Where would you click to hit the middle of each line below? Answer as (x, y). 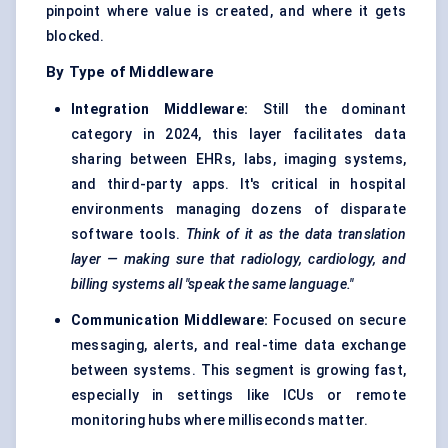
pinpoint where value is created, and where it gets (226, 11)
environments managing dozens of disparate (238, 209)
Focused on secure (337, 320)
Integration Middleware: (159, 109)
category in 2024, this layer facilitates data (238, 134)
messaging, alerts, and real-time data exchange (238, 345)
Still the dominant (327, 109)
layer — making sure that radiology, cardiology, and (238, 259)
